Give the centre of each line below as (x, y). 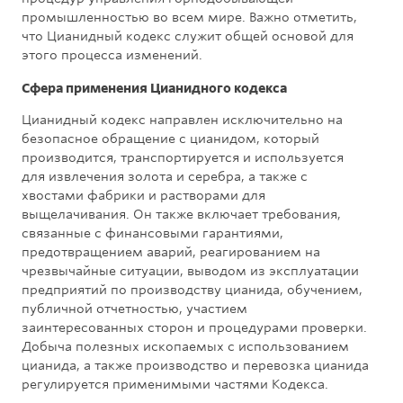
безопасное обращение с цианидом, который (170, 139)
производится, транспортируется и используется (183, 158)
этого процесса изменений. (112, 55)
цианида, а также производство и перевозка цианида (195, 366)
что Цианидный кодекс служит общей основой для (188, 36)
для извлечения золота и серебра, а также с (165, 177)
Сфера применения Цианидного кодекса (154, 87)
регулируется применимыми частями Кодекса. (175, 385)
